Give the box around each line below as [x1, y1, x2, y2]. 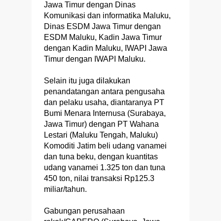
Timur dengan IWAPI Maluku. [44, 55, 146, 64]
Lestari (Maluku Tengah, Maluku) [44, 131, 158, 140]
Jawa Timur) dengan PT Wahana [44, 120, 159, 129]
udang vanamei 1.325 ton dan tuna [44, 163, 165, 172]
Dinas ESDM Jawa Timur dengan [44, 22, 161, 31]
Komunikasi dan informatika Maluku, [44, 11, 171, 20]
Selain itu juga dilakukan [44, 76, 130, 85]
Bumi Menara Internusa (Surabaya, [44, 109, 166, 118]
